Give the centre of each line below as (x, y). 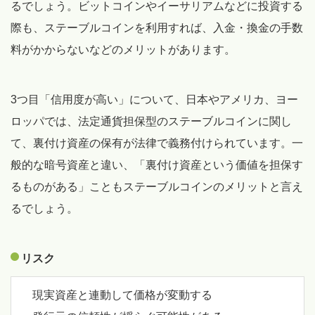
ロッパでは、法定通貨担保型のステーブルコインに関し (151, 121)
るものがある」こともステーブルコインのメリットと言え (157, 186)
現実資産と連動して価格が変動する (122, 295)
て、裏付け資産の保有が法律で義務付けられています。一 (157, 143)
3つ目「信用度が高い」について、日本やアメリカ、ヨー (154, 99)
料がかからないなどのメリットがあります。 (123, 49)
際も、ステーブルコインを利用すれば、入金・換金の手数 (157, 27)
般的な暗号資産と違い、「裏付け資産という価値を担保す (157, 165)
